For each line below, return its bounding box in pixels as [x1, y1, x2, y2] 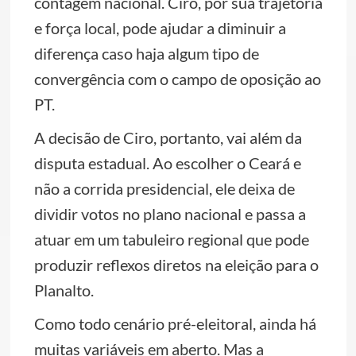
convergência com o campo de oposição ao [33, 69, 321, 88]
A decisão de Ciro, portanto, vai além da [33, 128, 302, 147]
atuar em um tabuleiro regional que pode [33, 230, 309, 249]
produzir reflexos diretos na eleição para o [33, 255, 319, 274]
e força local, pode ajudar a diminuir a [33, 18, 286, 37]
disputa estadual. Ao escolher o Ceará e [33, 153, 301, 172]
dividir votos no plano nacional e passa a [33, 204, 306, 223]
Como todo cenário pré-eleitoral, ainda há [33, 314, 316, 333]
